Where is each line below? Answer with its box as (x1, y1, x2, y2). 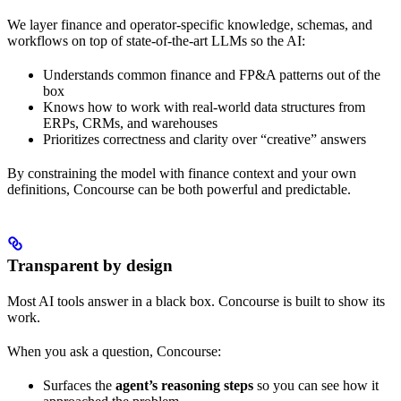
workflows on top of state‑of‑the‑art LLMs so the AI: (7, 32, 305, 48)
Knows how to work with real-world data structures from (43, 98, 365, 115)
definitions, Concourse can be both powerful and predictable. (7, 181, 351, 197)
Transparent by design (7, 255, 173, 275)
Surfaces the (43, 377, 115, 393)
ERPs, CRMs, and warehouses (43, 115, 218, 131)
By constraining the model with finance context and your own (7, 165, 356, 181)
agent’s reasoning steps (115, 377, 253, 393)
